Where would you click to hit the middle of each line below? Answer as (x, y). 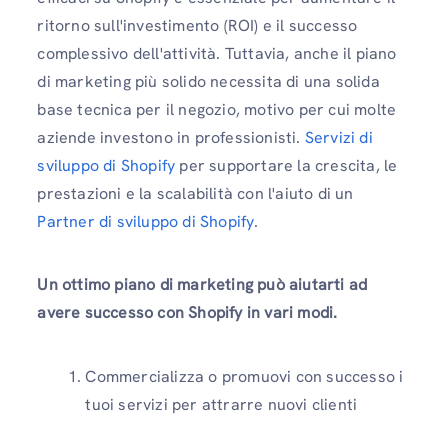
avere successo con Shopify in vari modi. (187, 313)
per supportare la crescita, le (288, 166)
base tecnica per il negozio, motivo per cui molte (217, 110)
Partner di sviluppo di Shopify (146, 222)
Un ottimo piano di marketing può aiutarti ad (202, 285)
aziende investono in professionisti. (171, 138)
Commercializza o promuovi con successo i (244, 376)
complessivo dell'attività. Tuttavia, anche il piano (217, 54)
